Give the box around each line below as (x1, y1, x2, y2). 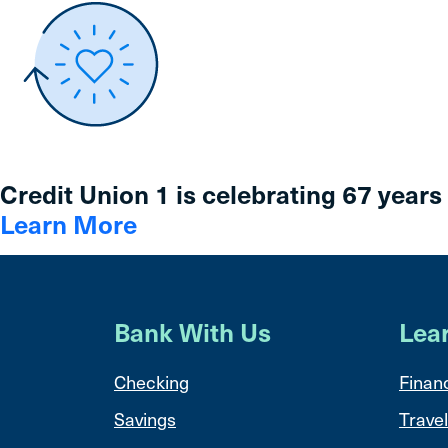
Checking (114, 367, 189, 395)
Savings (114, 404, 176, 432)
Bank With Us (114, 313, 271, 349)
